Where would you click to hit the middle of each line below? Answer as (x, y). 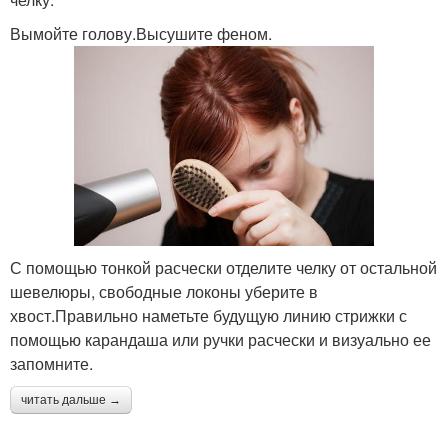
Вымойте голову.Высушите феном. (141, 34)
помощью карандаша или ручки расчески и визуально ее (220, 339)
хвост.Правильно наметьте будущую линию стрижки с (208, 315)
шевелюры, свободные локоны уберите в (164, 291)
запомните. (51, 363)
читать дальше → (71, 399)
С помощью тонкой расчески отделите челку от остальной (223, 267)
